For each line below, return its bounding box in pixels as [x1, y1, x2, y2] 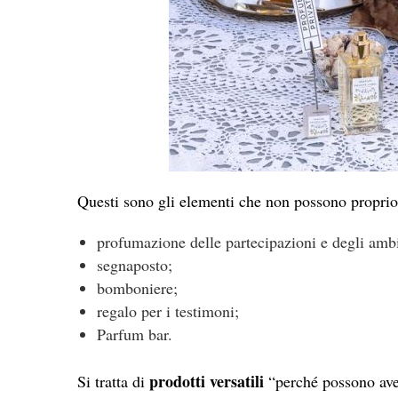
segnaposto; [96, 253, 172, 275]
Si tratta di [77, 370, 149, 392]
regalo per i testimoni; [96, 299, 239, 322]
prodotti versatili [149, 369, 264, 393]
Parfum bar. [96, 322, 172, 345]
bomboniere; [96, 276, 178, 298]
